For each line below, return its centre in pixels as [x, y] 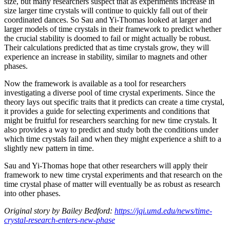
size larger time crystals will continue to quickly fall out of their [106, 11]
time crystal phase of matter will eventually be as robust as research [112, 184]
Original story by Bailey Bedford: [59, 211]
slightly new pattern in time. [49, 148]
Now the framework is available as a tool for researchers [95, 84]
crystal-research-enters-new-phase [60, 220]
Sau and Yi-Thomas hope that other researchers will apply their [106, 166]
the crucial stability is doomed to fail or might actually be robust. [108, 39]
